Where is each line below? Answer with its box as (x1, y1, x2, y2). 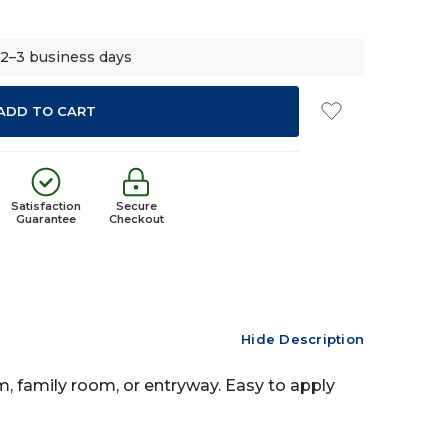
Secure (115, 199, 157, 214)
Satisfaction (11, 199, 82, 214)
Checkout (108, 212, 164, 227)
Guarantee (16, 212, 77, 227)
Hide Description (241, 331, 364, 348)
